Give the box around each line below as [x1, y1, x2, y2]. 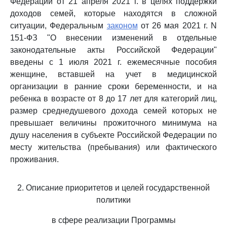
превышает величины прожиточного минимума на [10, 119, 217, 127]
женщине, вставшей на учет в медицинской [10, 70, 217, 79]
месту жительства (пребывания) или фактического [10, 143, 217, 152]
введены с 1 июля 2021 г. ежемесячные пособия [10, 58, 217, 66]
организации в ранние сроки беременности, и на [10, 82, 217, 91]
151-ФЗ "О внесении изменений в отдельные [10, 33, 217, 42]
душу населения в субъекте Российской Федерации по [10, 131, 217, 139]
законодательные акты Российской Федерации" [10, 46, 217, 54]
